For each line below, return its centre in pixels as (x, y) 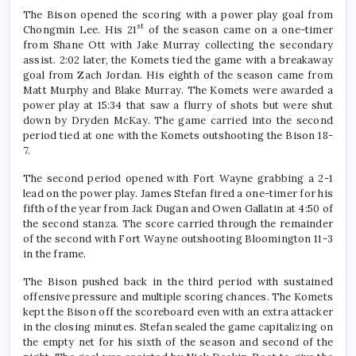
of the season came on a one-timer (238, 30)
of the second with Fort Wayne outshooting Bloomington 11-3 (178, 239)
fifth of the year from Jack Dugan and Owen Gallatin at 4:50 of (178, 209)
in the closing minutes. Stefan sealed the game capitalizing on (178, 327)
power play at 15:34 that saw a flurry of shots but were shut (178, 106)
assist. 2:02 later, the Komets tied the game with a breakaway (178, 60)
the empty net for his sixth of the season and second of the (178, 342)
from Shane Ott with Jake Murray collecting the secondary (178, 45)
